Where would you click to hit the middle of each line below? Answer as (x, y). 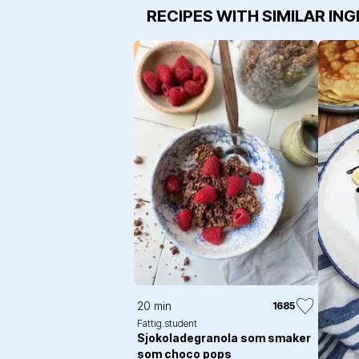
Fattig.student (167, 324)
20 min (154, 306)
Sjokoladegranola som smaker (224, 338)
